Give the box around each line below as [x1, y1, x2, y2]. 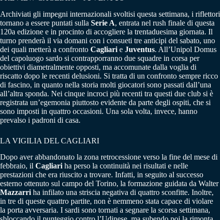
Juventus [125, 45, 155, 54]
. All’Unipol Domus [155, 45, 217, 54]
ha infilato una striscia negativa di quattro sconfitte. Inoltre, [31, 188, 214, 196]
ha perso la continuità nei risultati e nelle [62, 161, 188, 170]
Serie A [91, 18, 115, 27]
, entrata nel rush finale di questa [115, 18, 215, 27]
